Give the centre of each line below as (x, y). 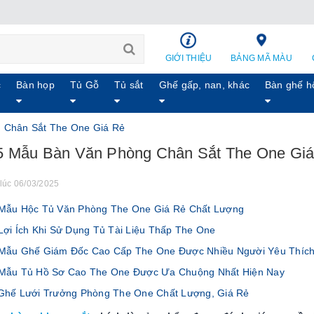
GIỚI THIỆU (189, 58)
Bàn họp (35, 85)
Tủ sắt (129, 85)
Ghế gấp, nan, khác (204, 85)
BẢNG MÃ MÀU (261, 58)
